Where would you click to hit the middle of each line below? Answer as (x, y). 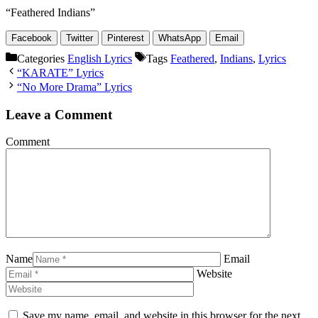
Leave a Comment (59, 114)
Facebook (32, 38)
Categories (42, 58)
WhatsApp (180, 38)
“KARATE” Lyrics (60, 72)
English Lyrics (100, 58)
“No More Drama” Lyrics (75, 87)
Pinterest (126, 38)
